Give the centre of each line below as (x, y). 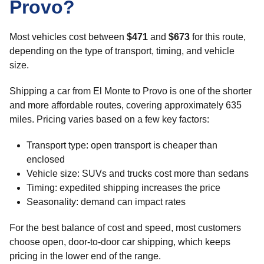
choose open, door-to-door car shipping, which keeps (120, 242)
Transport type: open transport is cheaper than (122, 145)
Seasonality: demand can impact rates (106, 202)
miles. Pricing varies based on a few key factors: (109, 119)
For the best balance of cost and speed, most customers (125, 228)
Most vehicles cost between (68, 37)
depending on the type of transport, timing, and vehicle (122, 51)
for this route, (218, 37)
